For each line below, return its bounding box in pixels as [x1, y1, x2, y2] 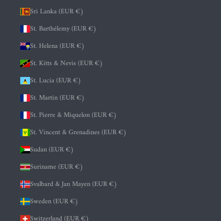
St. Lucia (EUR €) [30, 74, 81, 87]
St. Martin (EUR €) [30, 92, 85, 105]
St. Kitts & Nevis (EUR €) [30, 57, 103, 70]
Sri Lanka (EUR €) [30, 5, 84, 18]
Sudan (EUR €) [30, 144, 74, 156]
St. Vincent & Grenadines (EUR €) [30, 126, 127, 139]
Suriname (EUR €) [30, 161, 83, 174]
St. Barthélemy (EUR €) [30, 23, 97, 36]
